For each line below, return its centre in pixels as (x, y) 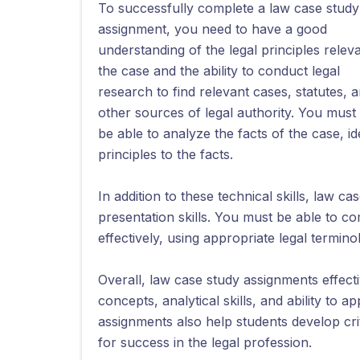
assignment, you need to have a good (213, 29)
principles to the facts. (166, 154)
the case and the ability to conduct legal (219, 71)
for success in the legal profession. (205, 342)
